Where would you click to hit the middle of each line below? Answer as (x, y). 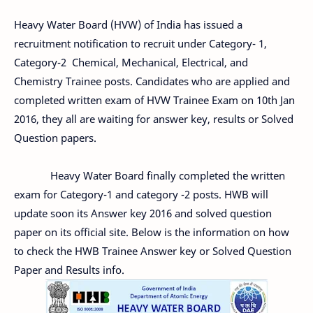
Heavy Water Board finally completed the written (150, 175)
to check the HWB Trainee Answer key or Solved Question (153, 250)
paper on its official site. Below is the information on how (152, 232)
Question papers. (55, 137)
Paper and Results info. (69, 269)
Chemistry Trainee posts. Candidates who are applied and (152, 81)
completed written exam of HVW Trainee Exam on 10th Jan (154, 100)
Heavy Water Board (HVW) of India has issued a (128, 24)
